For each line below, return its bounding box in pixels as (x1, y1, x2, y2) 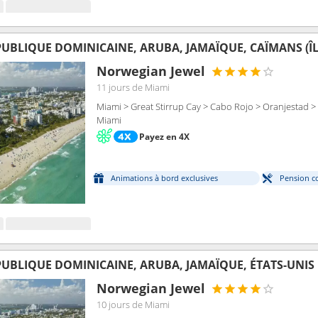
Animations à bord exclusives (111, 172, 218, 184)
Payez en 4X (139, 130, 190, 143)
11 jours (97, 81, 130, 94)
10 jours (97, 298, 130, 311)
